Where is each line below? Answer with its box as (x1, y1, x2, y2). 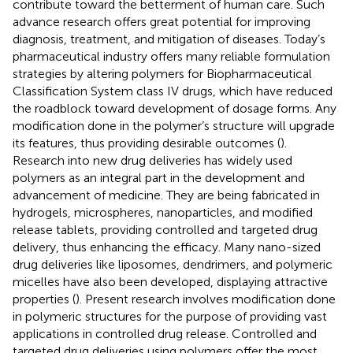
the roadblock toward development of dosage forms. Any (13, 100, 336, 116)
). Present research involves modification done (76, 291, 336, 307)
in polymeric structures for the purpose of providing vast (13, 308, 327, 324)
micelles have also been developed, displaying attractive (13, 273, 328, 289)
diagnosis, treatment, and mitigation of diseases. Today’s (13, 31, 325, 46)
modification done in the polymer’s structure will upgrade (13, 117, 335, 133)
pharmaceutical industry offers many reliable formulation (13, 48, 330, 64)
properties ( (13, 291, 76, 307)
